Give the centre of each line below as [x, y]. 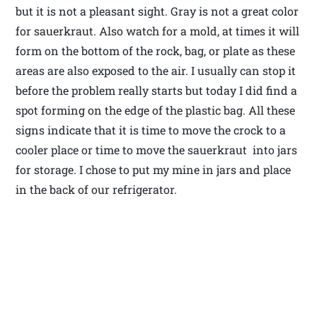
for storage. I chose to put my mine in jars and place [154, 170]
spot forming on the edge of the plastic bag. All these [156, 110]
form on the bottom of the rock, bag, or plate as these [156, 51]
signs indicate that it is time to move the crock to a [151, 130]
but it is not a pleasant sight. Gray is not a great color [157, 11]
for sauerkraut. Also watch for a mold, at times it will [158, 31]
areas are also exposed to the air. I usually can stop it [156, 71]
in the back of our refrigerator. [97, 190]
